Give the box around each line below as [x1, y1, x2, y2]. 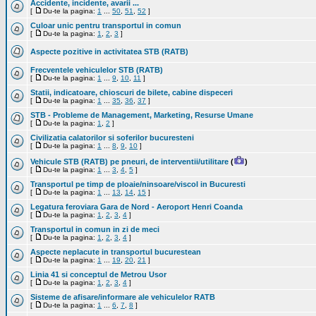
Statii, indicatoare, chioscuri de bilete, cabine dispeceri [30, 88, 233, 97]
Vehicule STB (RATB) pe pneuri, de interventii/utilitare [30, 157, 229, 166]
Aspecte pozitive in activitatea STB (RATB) [30, 47, 188, 56]
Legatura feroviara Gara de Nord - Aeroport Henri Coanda [30, 202, 243, 211]
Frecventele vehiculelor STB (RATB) [30, 66, 163, 74]
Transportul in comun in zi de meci [30, 225, 159, 233]
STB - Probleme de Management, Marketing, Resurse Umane [30, 111, 253, 119]
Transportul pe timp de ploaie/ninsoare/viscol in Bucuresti [30, 180, 245, 188]
